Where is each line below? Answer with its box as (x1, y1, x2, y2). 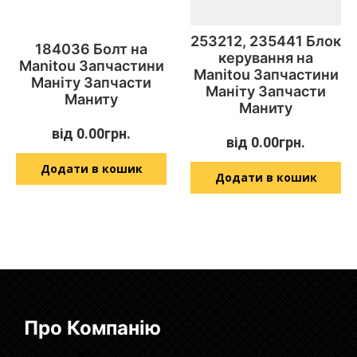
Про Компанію (24, 316, 161, 339)
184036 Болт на (35, 41, 147, 58)
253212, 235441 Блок (190, 32, 341, 49)
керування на (218, 49, 313, 66)
